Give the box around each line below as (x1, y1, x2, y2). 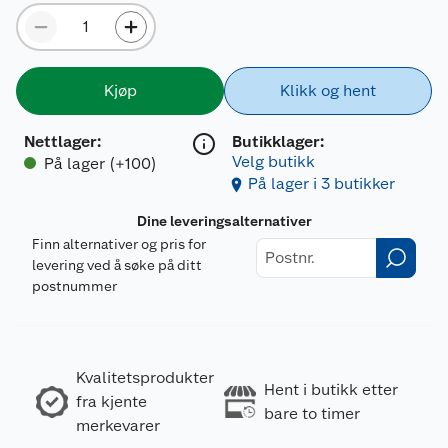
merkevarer (76, 415, 160, 435)
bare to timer (264, 403, 360, 423)
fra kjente (76, 391, 147, 411)
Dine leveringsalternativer (136, 212, 312, 229)
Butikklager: (232, 131, 324, 151)
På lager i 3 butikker (248, 173, 395, 193)
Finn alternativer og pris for (32, 235, 206, 252)
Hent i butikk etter (264, 379, 398, 399)
